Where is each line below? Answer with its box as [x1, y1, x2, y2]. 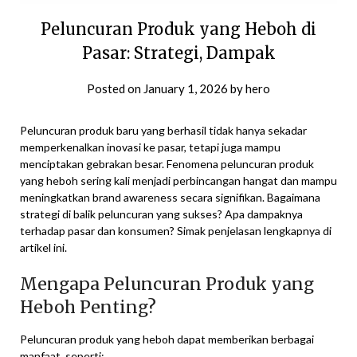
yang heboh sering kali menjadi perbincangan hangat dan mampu [20, 174, 337, 188]
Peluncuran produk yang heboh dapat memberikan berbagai [20, 332, 314, 347]
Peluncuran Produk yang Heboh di [41, 19, 316, 40]
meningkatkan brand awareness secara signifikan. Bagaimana [20, 190, 320, 205]
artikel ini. [20, 241, 67, 255]
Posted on [87, 81, 143, 96]
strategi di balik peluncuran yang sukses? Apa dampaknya [20, 207, 303, 222]
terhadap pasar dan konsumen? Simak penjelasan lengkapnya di [20, 224, 331, 238]
